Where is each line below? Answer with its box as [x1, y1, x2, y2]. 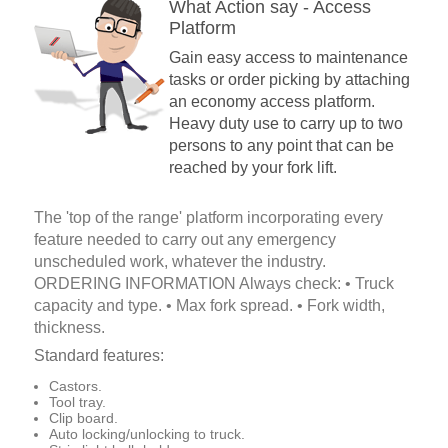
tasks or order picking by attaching [169, 71, 410, 89]
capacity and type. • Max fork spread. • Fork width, [34, 297, 385, 315]
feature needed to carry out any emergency [34, 231, 336, 249]
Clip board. [49, 410, 118, 427]
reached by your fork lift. [169, 159, 337, 177]
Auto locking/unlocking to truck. [49, 426, 245, 443]
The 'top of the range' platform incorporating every [34, 209, 383, 227]
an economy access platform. [169, 93, 375, 111]
